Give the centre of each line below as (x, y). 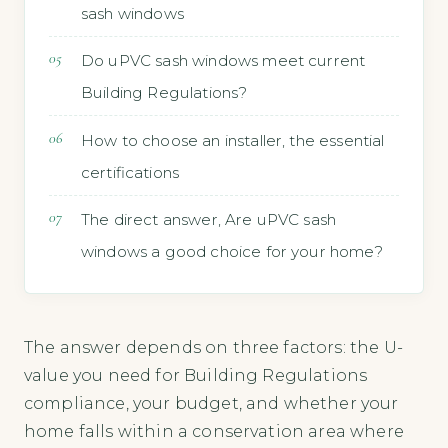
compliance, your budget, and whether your (211, 404)
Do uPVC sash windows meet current (223, 61)
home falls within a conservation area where (214, 432)
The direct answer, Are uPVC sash (209, 220)
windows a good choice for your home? (232, 252)
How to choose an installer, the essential (233, 140)
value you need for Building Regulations (196, 376)
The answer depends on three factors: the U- (213, 348)
